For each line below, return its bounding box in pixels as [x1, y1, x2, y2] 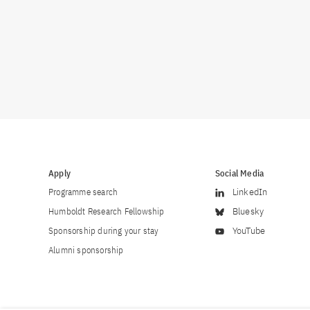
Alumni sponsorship [48, 244, 124, 256]
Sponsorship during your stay [48, 224, 159, 237]
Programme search [48, 185, 118, 198]
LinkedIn [232, 185, 268, 198]
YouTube [232, 224, 266, 237]
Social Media [215, 167, 264, 179]
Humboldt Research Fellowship [48, 205, 165, 217]
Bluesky [232, 205, 264, 217]
